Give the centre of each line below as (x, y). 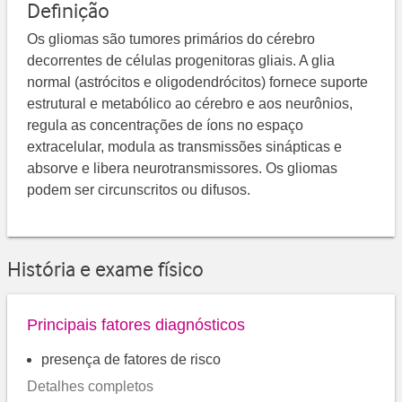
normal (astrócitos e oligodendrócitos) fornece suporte (198, 83)
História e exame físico (105, 269)
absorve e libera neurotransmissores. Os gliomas (183, 169)
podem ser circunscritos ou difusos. (139, 190)
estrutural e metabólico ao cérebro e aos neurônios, (190, 104)
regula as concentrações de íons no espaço (166, 126)
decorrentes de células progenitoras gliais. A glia (181, 61)
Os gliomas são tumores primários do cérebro (171, 39)
